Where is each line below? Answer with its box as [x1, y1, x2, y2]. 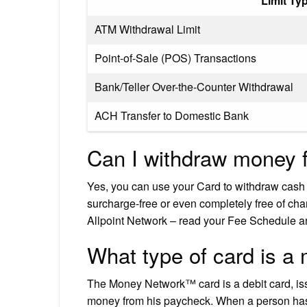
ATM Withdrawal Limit [95, 21, 200, 37]
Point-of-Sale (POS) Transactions [95, 49, 256, 66]
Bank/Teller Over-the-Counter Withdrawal [95, 78, 293, 95]
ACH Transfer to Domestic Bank [95, 107, 249, 123]
